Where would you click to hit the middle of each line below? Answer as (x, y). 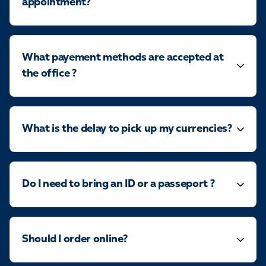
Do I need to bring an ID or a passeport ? (118, 184)
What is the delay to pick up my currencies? (127, 129)
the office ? (49, 74)
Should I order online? (75, 239)
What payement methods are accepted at (123, 58)
